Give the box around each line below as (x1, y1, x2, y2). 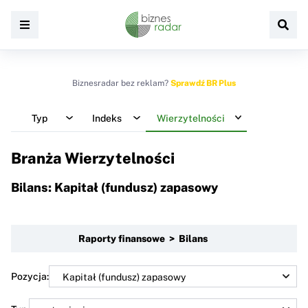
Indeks (91, 112, 122, 124)
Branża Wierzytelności (11, 149, 175, 167)
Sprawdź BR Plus (170, 78, 236, 88)
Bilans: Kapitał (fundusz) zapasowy (11, 179, 218, 195)
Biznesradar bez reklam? (72, 78, 170, 88)
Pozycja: (11, 270, 49, 282)
